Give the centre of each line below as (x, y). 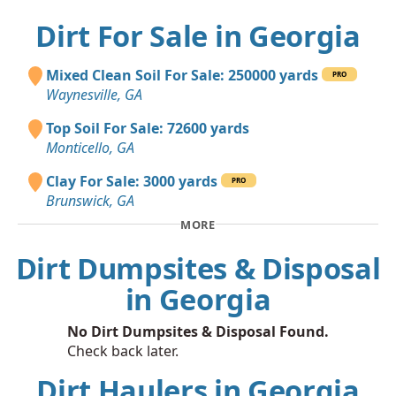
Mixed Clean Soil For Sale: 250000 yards (182, 75)
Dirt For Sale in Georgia (198, 35)
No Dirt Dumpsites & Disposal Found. (198, 332)
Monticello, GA (90, 147)
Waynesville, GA (94, 94)
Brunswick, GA (90, 200)
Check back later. (123, 351)
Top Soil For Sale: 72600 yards (148, 128)
